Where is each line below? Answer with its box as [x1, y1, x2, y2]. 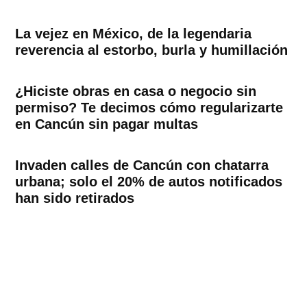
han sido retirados [15, 190, 135, 206]
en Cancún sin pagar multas [15, 116, 199, 132]
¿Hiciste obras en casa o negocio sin [15, 83, 257, 99]
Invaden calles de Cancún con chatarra [15, 157, 269, 173]
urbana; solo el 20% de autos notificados [15, 173, 283, 189]
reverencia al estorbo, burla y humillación [15, 42, 288, 58]
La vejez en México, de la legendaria [15, 25, 252, 41]
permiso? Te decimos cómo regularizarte [15, 99, 284, 115]
